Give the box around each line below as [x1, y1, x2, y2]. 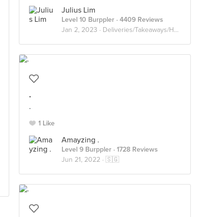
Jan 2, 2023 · [62, 26, 103, 34]
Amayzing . [62, 135, 99, 145]
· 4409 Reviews [114, 15, 163, 24]
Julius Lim [62, 5, 95, 15]
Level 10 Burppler [62, 15, 114, 24]
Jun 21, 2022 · [62, 155, 106, 164]
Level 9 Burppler [62, 145, 111, 154]
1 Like [38, 119, 55, 127]
